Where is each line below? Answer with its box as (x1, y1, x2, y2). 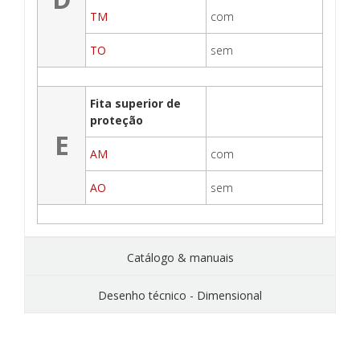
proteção (90, 112, 143, 129)
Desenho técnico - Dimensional (98, 288, 262, 304)
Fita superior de (90, 96, 181, 112)
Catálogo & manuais (126, 250, 234, 266)
